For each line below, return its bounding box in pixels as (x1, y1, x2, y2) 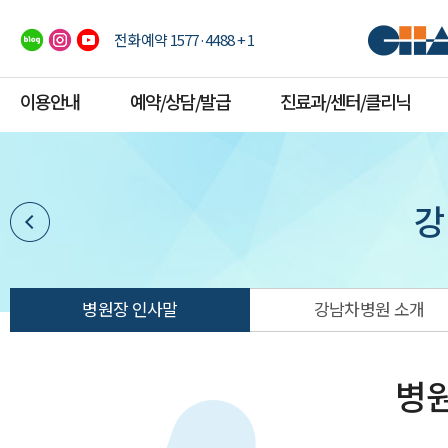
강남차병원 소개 (313, 296, 425, 321)
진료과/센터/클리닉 (280, 88, 410, 114)
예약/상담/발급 (130, 88, 230, 114)
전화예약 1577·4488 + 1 (114, 29, 255, 50)
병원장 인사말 (82, 296, 178, 321)
